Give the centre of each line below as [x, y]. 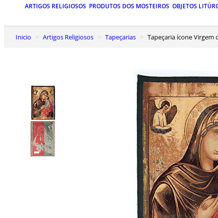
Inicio [24, 37]
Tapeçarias [122, 37]
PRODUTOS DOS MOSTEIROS [129, 6]
